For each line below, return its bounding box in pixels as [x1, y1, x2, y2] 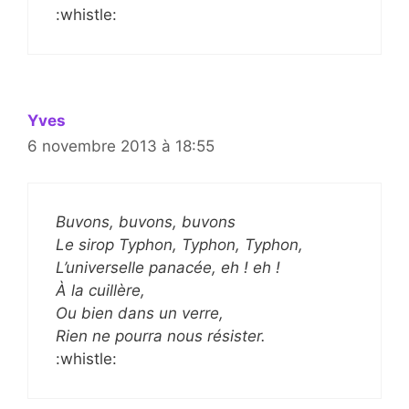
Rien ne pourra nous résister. [56, 327, 266, 345]
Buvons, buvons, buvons [56, 213, 236, 231]
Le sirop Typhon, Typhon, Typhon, [56, 236, 303, 254]
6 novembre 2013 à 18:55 [27, 136, 215, 155]
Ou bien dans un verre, [56, 304, 224, 322]
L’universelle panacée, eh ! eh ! [56, 258, 280, 277]
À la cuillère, [56, 281, 145, 299]
